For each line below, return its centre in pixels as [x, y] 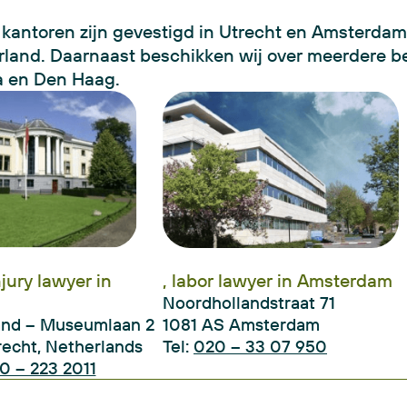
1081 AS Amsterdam [241, 325]
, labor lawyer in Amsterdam [278, 281]
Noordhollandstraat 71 [249, 303]
